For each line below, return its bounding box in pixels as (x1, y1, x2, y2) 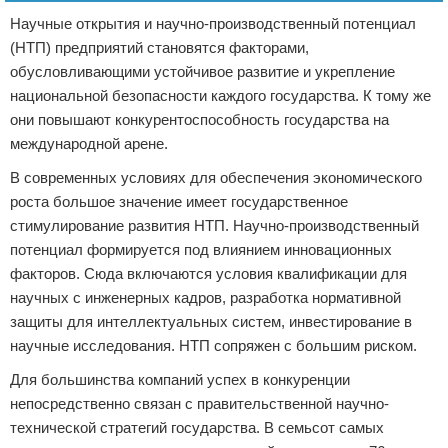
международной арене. (10, 135, 168, 152)
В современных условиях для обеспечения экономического (10, 169, 422, 186)
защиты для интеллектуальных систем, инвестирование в (10, 313, 412, 330)
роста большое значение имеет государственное (10, 193, 348, 210)
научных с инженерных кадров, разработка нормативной (10, 289, 401, 306)
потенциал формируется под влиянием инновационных (10, 241, 392, 258)
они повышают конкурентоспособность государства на (10, 111, 389, 128)
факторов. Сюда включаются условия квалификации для (10, 265, 407, 282)
